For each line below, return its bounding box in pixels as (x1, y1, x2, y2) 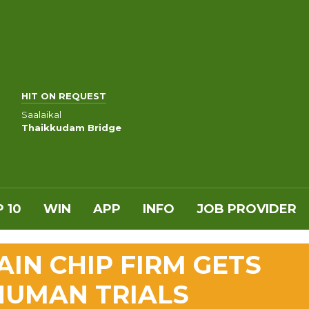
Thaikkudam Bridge (21, 121, 121, 133)
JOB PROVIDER (197, 201, 297, 217)
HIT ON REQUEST (21, 90, 106, 101)
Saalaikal (21, 108, 61, 120)
